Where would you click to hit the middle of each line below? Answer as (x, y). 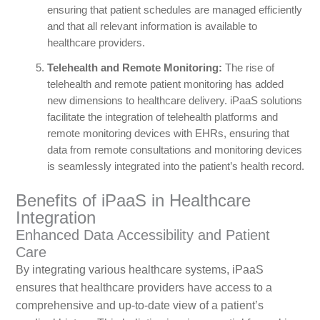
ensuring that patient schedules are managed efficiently (174, 10)
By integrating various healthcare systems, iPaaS (139, 270)
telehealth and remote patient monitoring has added (165, 85)
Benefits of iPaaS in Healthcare (133, 201)
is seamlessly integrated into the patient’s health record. (175, 167)
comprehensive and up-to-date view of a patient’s (139, 306)
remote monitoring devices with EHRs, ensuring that (168, 134)
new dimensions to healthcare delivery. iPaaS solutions (174, 101)
